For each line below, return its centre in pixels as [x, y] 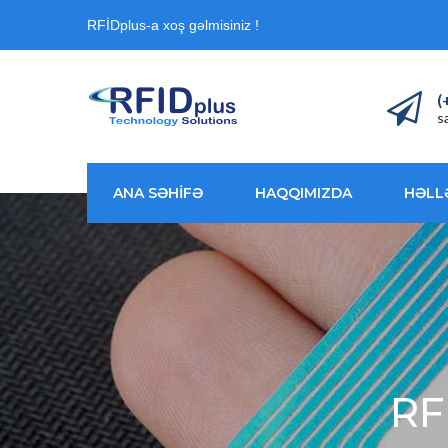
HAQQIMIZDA [303, 193]
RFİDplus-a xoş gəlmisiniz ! [173, 25]
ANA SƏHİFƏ [158, 193]
